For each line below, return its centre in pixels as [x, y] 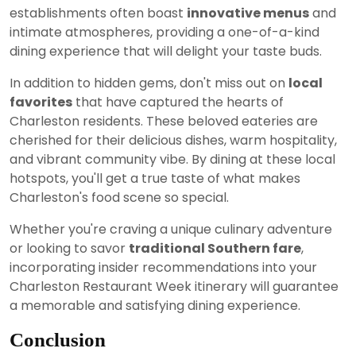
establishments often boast [98, 13]
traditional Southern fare [215, 248]
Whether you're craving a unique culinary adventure [171, 229]
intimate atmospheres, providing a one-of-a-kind [164, 32]
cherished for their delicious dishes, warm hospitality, [173, 140]
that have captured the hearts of [178, 102]
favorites [41, 102]
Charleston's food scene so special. [119, 197]
